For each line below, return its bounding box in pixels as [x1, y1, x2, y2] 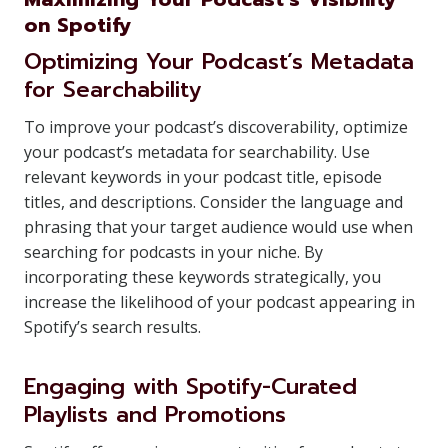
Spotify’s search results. [24, 316, 201, 338]
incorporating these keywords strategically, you [24, 266, 381, 288]
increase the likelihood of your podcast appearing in [24, 291, 415, 313]
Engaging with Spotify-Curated [24, 370, 357, 403]
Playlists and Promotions [24, 398, 286, 431]
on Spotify [24, 10, 132, 40]
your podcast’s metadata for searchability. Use [24, 141, 370, 163]
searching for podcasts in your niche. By [24, 241, 323, 263]
